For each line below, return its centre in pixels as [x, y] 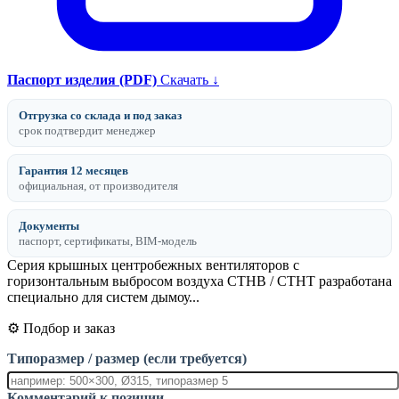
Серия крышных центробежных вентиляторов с [153, 265]
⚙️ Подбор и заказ [61, 328]
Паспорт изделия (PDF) [82, 79]
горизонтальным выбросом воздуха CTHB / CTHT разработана [199, 281]
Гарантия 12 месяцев [73, 170]
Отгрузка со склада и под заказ [100, 115]
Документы [49, 225]
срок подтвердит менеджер [87, 130]
